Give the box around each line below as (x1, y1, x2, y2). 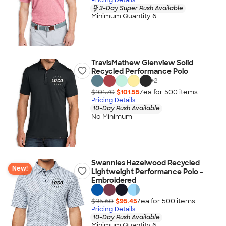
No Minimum (91, 112, 132, 121)
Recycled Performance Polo (91, 67, 188, 76)
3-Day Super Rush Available (99, 4, 183, 12)
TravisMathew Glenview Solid (91, 58, 193, 67)
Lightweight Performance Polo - (91, 167, 203, 176)
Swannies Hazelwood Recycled (91, 158, 200, 167)
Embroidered (91, 176, 136, 185)
